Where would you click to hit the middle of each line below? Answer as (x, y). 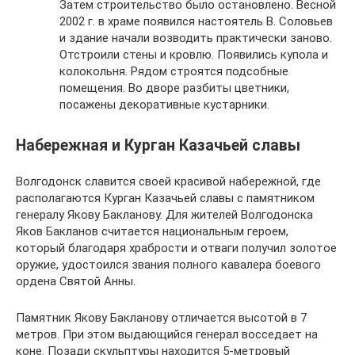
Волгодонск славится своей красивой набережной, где (168, 181)
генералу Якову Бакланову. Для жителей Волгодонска (164, 214)
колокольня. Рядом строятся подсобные (174, 72)
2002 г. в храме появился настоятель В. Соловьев (196, 22)
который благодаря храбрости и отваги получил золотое (176, 248)
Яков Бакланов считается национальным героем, (152, 231)
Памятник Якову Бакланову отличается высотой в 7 (161, 317)
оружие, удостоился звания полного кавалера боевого (168, 264)
